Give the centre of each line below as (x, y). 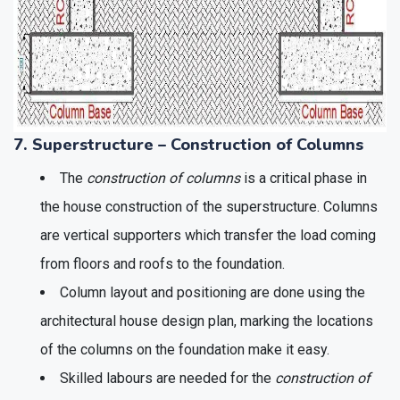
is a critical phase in (304, 178)
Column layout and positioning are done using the (212, 292)
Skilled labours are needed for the (167, 378)
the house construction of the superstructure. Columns (209, 206)
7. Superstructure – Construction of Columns (188, 144)
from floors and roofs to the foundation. (162, 263)
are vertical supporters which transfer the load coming (208, 235)
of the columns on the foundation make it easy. (185, 349)
